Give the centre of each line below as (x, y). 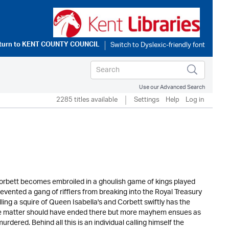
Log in (195, 100)
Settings (147, 100)
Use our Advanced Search (172, 87)
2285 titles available (87, 100)
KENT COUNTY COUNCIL (61, 45)
